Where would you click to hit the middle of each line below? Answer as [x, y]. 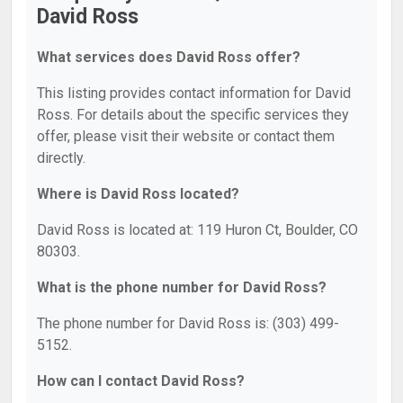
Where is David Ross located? [138, 194]
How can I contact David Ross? [141, 381]
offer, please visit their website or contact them [186, 136]
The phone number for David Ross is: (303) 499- [188, 323]
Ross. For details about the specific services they [193, 115]
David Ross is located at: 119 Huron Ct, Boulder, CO [197, 230]
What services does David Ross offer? [169, 57]
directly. [61, 158]
